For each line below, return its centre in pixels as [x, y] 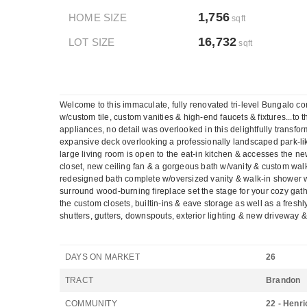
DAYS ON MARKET [102, 257]
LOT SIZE [92, 42]
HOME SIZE [98, 17]
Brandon [283, 280]
